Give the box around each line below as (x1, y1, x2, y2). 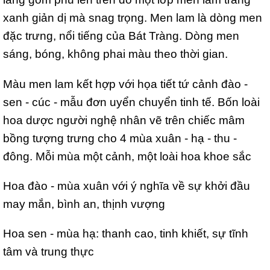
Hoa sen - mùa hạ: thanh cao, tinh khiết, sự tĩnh (3, 227, 248, 240)
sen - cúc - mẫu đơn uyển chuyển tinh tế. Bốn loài (3, 95, 260, 108)
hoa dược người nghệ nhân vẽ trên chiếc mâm (3, 113, 245, 127)
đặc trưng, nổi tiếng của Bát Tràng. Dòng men (3, 29, 239, 43)
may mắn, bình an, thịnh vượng (3, 196, 165, 210)
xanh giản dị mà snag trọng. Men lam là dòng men (3, 11, 262, 25)
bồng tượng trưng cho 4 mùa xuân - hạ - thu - (3, 131, 237, 145)
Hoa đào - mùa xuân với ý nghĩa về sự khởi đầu (3, 178, 250, 192)
